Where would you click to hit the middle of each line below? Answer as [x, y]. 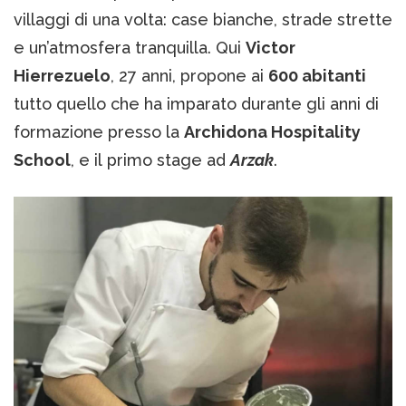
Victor [271, 48]
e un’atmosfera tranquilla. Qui [130, 48]
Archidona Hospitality [272, 132]
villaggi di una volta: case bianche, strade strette [203, 20]
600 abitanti [317, 76]
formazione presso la [99, 132]
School [42, 160]
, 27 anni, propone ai [189, 76]
